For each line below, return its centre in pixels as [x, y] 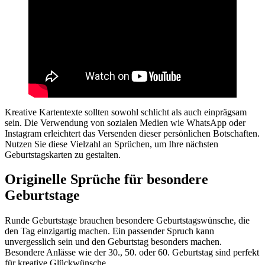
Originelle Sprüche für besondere [106, 180]
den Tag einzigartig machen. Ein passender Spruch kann [109, 231]
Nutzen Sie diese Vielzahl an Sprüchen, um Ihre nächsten [112, 144]
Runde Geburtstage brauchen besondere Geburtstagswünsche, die [127, 221]
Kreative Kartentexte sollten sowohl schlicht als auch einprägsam [126, 112]
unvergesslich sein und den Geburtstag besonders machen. [113, 242]
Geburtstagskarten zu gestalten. [63, 154]
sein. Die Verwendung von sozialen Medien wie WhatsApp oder [125, 122]
